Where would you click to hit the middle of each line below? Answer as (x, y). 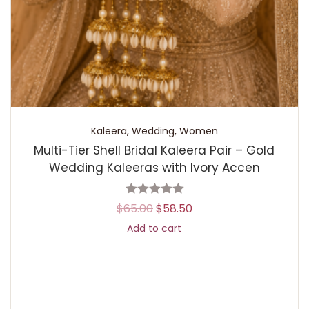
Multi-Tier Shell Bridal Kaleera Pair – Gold (154, 150)
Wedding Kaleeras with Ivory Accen (154, 168)
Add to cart (154, 228)
